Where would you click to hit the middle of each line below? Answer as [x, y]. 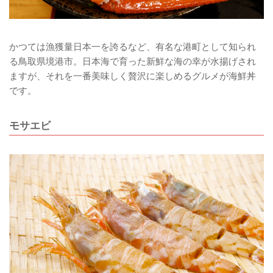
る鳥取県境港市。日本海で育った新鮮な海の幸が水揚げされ [133, 62]
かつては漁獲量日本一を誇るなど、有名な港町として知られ [133, 47]
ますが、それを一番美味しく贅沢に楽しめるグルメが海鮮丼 [133, 76]
